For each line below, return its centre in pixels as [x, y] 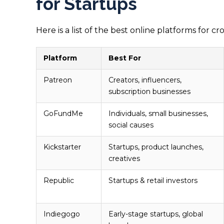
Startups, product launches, [156, 147]
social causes [131, 125]
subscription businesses [149, 92]
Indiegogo [62, 214]
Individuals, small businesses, [158, 114]
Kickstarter [62, 147]
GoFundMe [63, 114]
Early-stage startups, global [156, 214]
